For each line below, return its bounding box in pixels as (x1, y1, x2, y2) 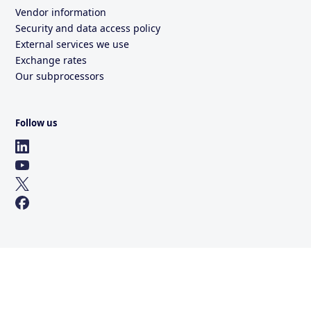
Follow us (15, 117, 58, 130)
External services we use (15, 37, 130, 51)
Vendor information (15, 6, 107, 19)
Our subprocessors (15, 69, 105, 83)
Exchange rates (15, 53, 87, 67)
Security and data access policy (15, 22, 161, 35)
